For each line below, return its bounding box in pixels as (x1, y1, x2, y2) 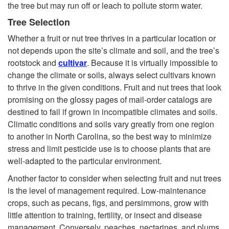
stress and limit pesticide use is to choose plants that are (8, 143, 211, 155)
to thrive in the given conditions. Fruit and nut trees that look (8, 81, 221, 94)
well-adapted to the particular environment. (8, 155, 162, 167)
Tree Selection (8, 15, 70, 29)
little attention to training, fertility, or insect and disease (8, 209, 202, 221)
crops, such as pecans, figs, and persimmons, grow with (8, 197, 209, 209)
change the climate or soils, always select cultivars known (8, 69, 216, 81)
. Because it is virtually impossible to (87, 57, 218, 69)
